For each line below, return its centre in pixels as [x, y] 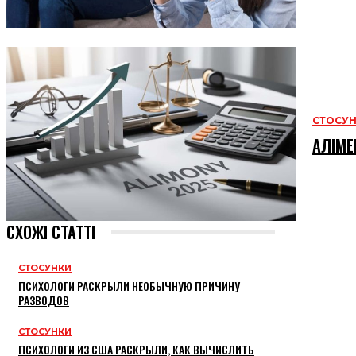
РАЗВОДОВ [44, 300]
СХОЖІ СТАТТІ [51, 232]
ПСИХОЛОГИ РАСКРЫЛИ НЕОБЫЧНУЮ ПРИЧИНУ [129, 286]
